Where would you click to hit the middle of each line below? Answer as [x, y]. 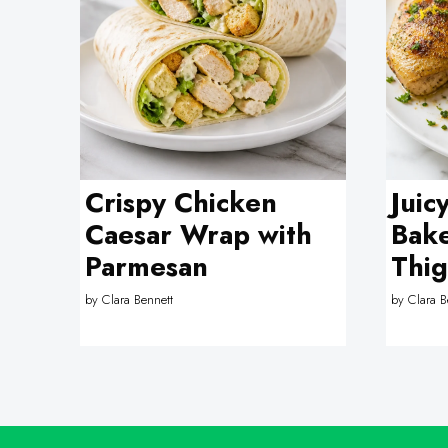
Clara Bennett [137, 299]
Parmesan [146, 266]
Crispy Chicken [180, 202]
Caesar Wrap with [198, 234]
